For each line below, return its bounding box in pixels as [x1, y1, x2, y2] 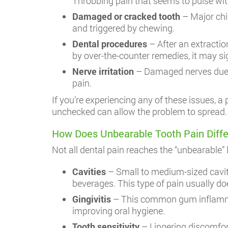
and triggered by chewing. [72, 22, 175, 34]
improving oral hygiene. [72, 205, 165, 217]
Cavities [72, 165, 106, 178]
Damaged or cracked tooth [72, 10, 180, 22]
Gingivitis [72, 193, 111, 205]
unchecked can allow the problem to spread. [52, 105, 227, 118]
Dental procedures [72, 38, 147, 50]
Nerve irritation [72, 65, 134, 77]
